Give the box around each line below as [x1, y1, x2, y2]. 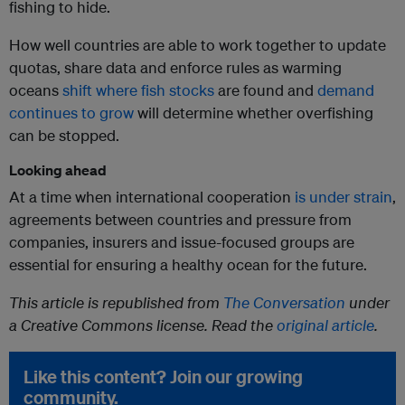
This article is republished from [9, 293, 223, 313]
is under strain [295, 187, 392, 207]
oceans [9, 80, 62, 100]
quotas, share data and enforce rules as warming [9, 58, 342, 78]
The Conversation [223, 293, 345, 313]
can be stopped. [9, 126, 119, 146]
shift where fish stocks [62, 80, 214, 100]
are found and [214, 80, 317, 100]
